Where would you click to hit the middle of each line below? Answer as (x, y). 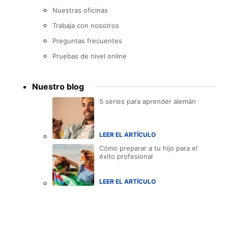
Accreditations (40, 219)
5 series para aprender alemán (148, 101)
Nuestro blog (58, 86)
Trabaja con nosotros (86, 25)
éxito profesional (126, 156)
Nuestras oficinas (80, 10)
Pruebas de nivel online (90, 56)
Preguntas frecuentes (87, 40)
